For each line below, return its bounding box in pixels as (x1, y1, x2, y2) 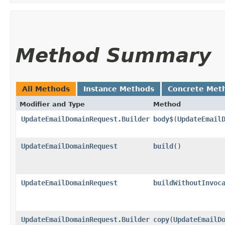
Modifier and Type (20, 100, 85, 108)
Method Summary (16, 44, 211, 67)
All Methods (22, 84, 70, 93)
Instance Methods (83, 84, 154, 93)
